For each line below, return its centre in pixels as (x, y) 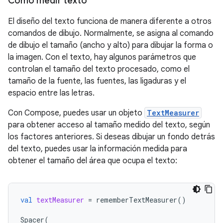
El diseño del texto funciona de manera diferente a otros (110, 22)
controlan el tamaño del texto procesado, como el (99, 69)
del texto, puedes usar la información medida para (98, 149)
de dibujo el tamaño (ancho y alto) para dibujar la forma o (111, 46)
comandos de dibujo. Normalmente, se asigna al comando (111, 34)
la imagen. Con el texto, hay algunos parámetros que (102, 57)
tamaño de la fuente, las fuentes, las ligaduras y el (97, 81)
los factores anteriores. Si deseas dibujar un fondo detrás (111, 137)
